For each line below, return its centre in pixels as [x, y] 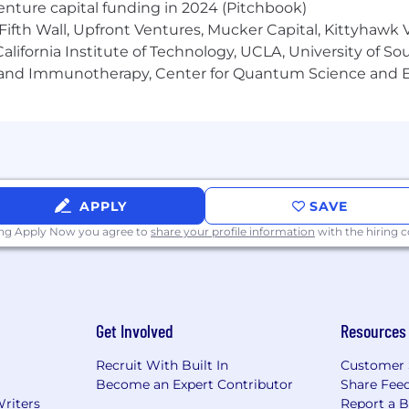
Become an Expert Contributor [194, 385]
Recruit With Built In [162, 366]
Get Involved [134, 331]
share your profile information [233, 232]
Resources [374, 331]
